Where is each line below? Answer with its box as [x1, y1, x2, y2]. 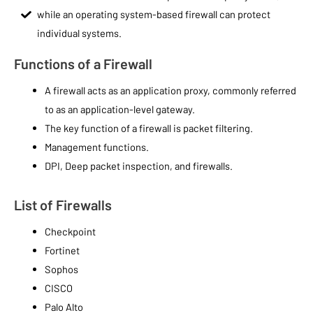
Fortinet [44, 244, 80, 257]
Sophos [44, 263, 78, 276]
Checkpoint [44, 225, 96, 238]
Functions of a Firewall [14, 55, 152, 73]
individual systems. [37, 27, 122, 40]
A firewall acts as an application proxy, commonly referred [44, 84, 296, 97]
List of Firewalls [14, 196, 112, 214]
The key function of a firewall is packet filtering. [44, 122, 253, 135]
